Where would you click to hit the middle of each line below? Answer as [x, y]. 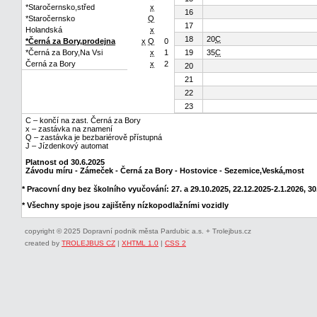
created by [43, 243]
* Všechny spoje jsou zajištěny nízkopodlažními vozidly [125, 205]
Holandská [44, 30]
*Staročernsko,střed [60, 7]
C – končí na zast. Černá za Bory [83, 120]
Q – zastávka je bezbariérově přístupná [94, 137]
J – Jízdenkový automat [67, 146]
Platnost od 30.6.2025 [65, 162]
